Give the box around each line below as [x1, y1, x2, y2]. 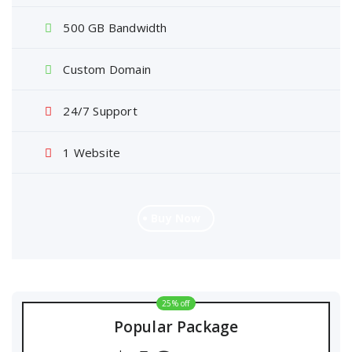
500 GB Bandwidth [60, 20, 167, 35]
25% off [162, 298, 190, 309]
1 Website [60, 145, 121, 160]
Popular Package [113, 317, 239, 337]
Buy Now [151, 211, 201, 225]
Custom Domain [60, 61, 152, 77]
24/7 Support [60, 103, 137, 119]
